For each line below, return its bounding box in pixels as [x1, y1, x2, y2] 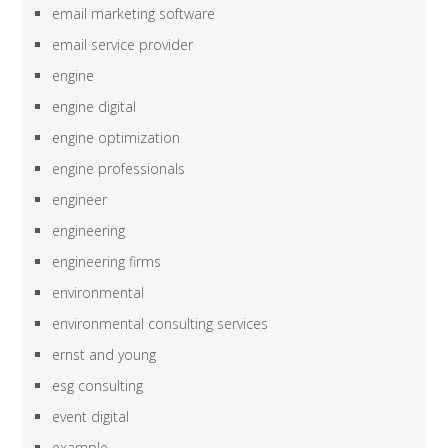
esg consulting [52, 376, 144, 396]
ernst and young [52, 345, 157, 365]
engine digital [52, 97, 137, 117]
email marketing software [52, 4, 216, 24]
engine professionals [52, 159, 186, 179]
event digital [52, 407, 130, 427]
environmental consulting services [52, 314, 269, 334]
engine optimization [52, 128, 181, 148]
